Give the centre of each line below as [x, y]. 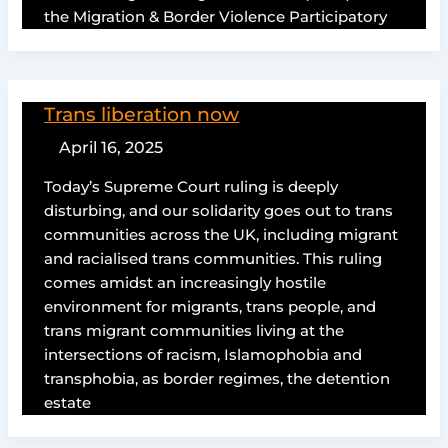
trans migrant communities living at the [194, 331]
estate [68, 403]
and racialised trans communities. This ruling [213, 259]
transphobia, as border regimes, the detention [217, 379]
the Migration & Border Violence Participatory [216, 17]
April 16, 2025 [110, 146]
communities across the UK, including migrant [221, 235]
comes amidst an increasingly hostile [185, 283]
